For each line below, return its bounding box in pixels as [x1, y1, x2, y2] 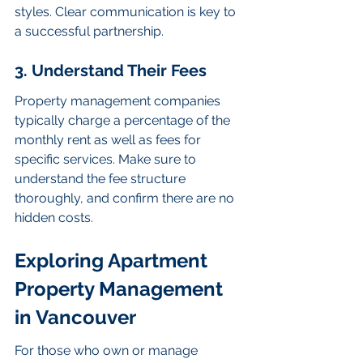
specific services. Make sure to [15, 152, 199, 168]
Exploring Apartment [15, 248, 212, 272]
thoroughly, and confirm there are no [15, 190, 237, 207]
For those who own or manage [15, 343, 201, 359]
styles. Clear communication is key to [15, 4, 239, 20]
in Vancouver [15, 305, 136, 329]
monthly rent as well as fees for [15, 132, 204, 148]
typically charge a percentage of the [15, 113, 233, 129]
